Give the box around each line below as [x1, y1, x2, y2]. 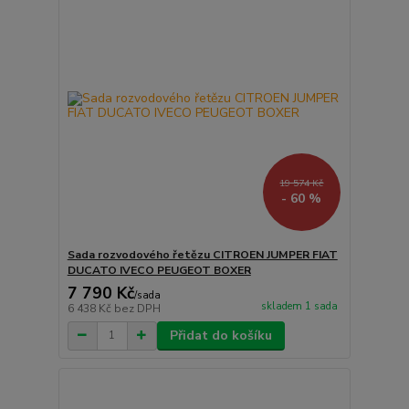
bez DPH [113, 300, 161, 316]
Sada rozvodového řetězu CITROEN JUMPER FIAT [67, 246, 338, 262]
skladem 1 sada [260, 299, 338, 313]
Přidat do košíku [169, 326, 272, 344]
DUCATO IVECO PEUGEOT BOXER [67, 262, 251, 278]
